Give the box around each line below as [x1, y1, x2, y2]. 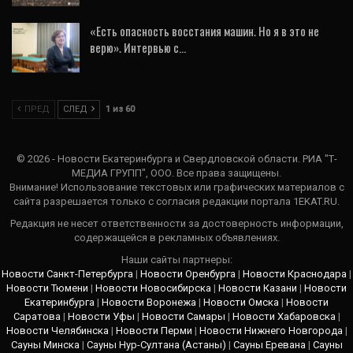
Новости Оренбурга [140, 268, 236, 281]
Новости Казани [218, 282, 297, 295]
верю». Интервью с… [90, 38, 186, 56]
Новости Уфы [67, 310, 135, 323]
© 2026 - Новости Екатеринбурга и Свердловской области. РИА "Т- [16, 153, 337, 165]
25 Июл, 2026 [90, 58, 145, 69]
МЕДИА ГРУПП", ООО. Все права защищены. [72, 167, 281, 180]
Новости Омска [203, 296, 279, 309]
